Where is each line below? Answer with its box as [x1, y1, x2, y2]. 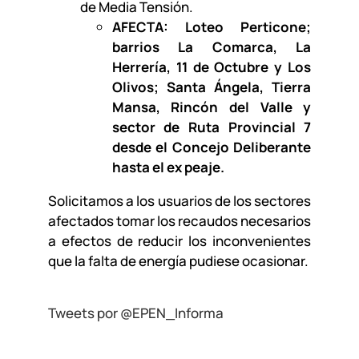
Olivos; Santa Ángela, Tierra [111, 78, 312, 96]
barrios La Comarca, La [111, 38, 312, 56]
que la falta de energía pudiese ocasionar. [47, 252, 309, 270]
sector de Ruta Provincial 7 [111, 118, 312, 136]
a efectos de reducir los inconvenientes [47, 232, 312, 250]
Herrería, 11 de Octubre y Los [111, 58, 312, 76]
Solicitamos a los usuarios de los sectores [47, 192, 312, 210]
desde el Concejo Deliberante [111, 138, 312, 156]
